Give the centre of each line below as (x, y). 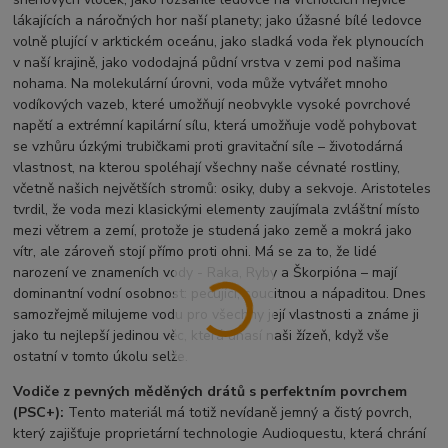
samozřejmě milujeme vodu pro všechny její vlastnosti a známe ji (216, 315)
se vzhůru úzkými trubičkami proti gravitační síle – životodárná (208, 147)
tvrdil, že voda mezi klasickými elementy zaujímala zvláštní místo (217, 210)
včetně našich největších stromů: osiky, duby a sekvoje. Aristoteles (222, 189)
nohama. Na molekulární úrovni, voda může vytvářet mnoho (201, 84)
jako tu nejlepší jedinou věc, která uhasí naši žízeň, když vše (201, 336)
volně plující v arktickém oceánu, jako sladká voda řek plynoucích (219, 42)
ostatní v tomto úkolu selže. (101, 357)
